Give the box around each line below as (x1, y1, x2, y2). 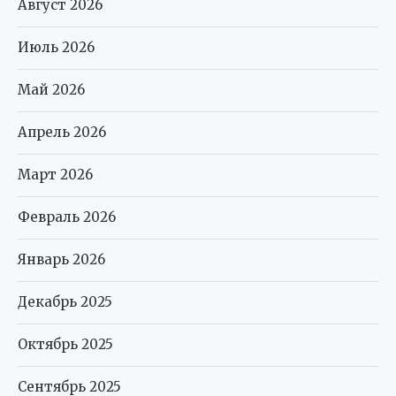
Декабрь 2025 (18, 293, 112, 311)
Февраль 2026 (18, 209, 116, 226)
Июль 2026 (18, 39, 95, 57)
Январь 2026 (18, 251, 105, 269)
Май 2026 (18, 81, 85, 99)
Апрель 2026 (18, 124, 106, 141)
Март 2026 (18, 166, 93, 184)
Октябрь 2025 (18, 336, 113, 354)
